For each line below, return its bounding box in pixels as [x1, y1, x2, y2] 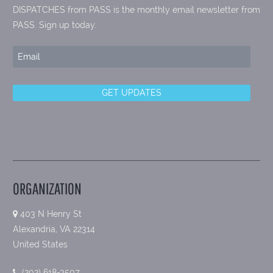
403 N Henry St [18, 208, 82, 219]
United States [13, 239, 68, 249]
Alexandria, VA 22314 [13, 224, 95, 234]
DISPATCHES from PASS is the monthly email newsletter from [13, 4, 260, 15]
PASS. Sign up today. [13, 19, 96, 30]
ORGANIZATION [13, 179, 82, 197]
